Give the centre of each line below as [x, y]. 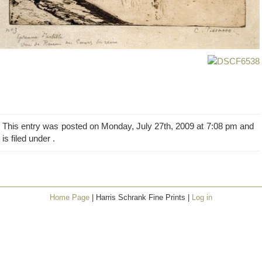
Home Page [70, 197]
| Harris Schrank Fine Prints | [141, 197]
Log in [202, 197]
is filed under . [29, 139]
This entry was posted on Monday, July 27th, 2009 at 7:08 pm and [128, 126]
